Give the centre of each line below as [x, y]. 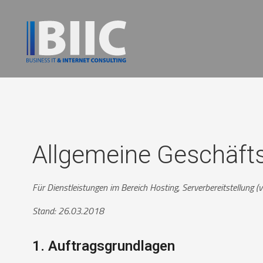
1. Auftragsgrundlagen [104, 246]
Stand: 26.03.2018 [68, 210]
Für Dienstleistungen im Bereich [91, 187]
